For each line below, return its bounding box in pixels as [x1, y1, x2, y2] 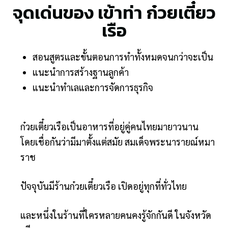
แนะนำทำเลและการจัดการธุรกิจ [33, 81, 153, 93]
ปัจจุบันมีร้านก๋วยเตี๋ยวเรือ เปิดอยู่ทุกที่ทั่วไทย [20, 180, 187, 192]
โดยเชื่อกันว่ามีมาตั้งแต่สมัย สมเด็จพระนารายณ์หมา [20, 135, 215, 148]
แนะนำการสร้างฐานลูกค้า [33, 66, 129, 78]
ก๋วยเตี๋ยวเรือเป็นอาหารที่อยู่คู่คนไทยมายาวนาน [20, 120, 198, 132]
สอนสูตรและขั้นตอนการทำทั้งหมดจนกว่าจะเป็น [33, 50, 213, 63]
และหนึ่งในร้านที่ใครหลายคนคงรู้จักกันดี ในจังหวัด [20, 209, 211, 221]
